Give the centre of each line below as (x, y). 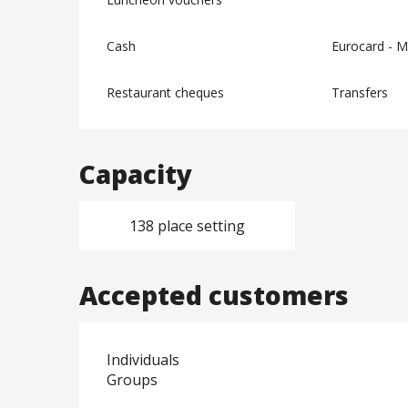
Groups (133, 380)
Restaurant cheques (166, 93)
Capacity (136, 174)
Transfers (359, 93)
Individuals (143, 360)
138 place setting (187, 226)
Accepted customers (214, 296)
